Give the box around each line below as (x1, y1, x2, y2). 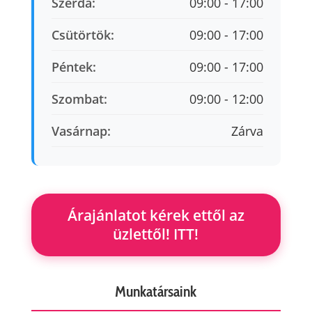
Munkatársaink (115, 282, 197, 301)
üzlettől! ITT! (113, 224, 199, 244)
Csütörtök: (51, 26, 114, 43)
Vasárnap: (51, 123, 111, 139)
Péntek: (51, 58, 96, 75)
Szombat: (51, 91, 107, 107)
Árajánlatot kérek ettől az (67, 205, 244, 225)
